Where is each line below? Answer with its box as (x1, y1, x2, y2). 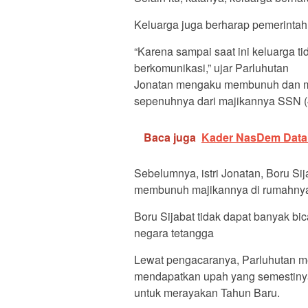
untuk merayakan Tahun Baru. (134, 285, 280, 301)
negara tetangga (134, 225, 214, 241)
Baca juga (144, 129, 196, 146)
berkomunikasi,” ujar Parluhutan (134, 60, 289, 76)
